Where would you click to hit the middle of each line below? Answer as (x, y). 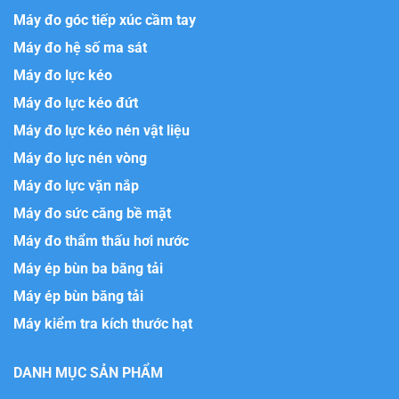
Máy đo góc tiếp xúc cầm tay (105, 20)
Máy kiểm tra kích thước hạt (103, 324)
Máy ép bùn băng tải (78, 297)
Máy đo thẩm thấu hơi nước (101, 241)
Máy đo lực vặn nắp (76, 186)
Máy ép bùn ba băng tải (88, 269)
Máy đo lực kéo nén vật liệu (102, 131)
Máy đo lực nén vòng (80, 159)
